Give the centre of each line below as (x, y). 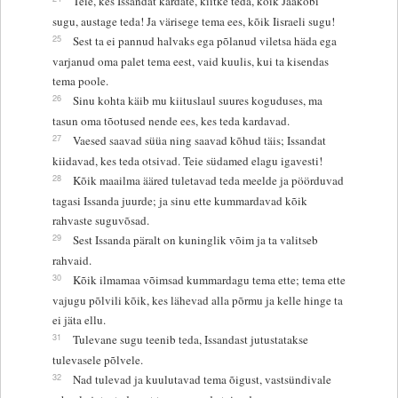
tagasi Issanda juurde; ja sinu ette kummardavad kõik (179, 200)
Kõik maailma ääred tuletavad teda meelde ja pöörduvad (208, 180)
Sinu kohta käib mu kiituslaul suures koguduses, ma (197, 100)
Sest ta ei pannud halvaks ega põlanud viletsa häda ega (204, 40)
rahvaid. (72, 260)
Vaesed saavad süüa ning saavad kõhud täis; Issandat (199, 140)
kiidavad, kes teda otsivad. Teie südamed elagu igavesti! (187, 160)
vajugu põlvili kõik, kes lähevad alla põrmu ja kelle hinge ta (197, 300)
